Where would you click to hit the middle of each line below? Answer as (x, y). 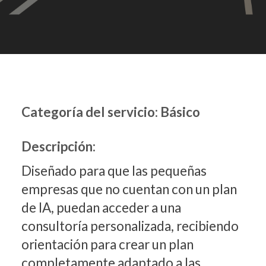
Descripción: (58, 147)
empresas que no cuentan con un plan (129, 189)
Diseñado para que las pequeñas (114, 171)
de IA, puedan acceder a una (101, 208)
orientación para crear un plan (107, 245)
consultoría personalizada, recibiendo (130, 226)
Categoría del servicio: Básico (110, 112)
